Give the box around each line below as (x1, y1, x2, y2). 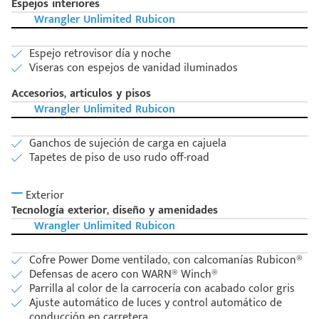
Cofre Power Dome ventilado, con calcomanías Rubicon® (29, 251, 303, 271)
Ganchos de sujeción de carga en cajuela (29, 134, 226, 154)
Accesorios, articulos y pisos (11, 84, 151, 104)
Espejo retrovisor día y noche (29, 44, 171, 64)
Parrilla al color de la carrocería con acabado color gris (29, 279, 295, 299)
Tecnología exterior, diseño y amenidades (11, 201, 218, 221)
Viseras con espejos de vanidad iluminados (29, 58, 238, 78)
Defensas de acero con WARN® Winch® (29, 265, 218, 285)
